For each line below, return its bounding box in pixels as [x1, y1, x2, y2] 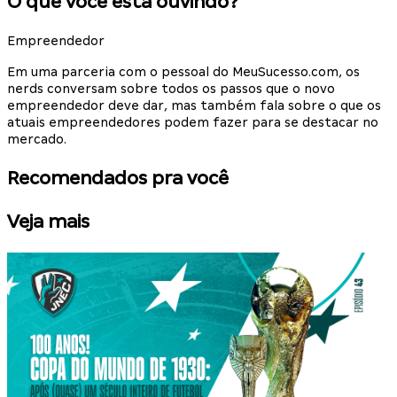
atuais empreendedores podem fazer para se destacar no [7, 115, 378, 130]
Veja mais [7, 211, 90, 233]
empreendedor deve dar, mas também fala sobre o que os [7, 98, 381, 113]
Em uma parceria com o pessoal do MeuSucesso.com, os [7, 65, 360, 80]
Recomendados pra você [7, 167, 229, 190]
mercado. [7, 132, 66, 147]
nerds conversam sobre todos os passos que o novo [7, 82, 335, 97]
